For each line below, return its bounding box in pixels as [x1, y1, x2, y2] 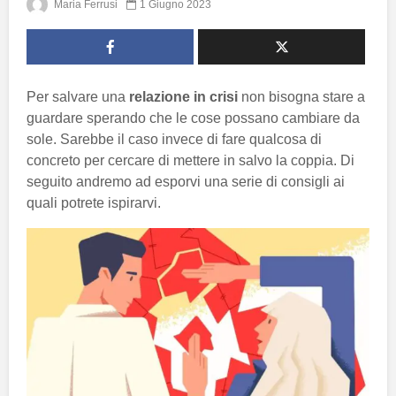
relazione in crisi [129, 88, 241, 104]
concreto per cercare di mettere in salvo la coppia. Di [27, 152, 354, 168]
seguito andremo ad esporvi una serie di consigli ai [27, 173, 345, 189]
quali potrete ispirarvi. [27, 194, 161, 210]
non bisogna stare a [241, 88, 365, 104]
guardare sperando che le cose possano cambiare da [27, 110, 360, 126]
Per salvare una [27, 88, 129, 104]
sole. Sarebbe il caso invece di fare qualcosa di [27, 131, 322, 147]
